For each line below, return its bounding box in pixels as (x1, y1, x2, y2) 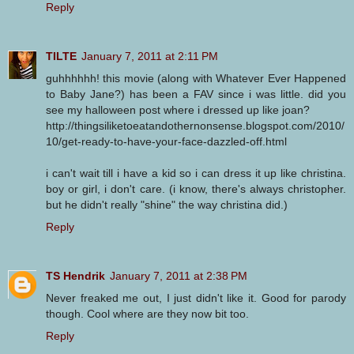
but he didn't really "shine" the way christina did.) (46, 198, 288, 211)
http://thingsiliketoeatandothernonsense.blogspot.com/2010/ (46, 119, 345, 132)
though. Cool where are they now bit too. (46, 307, 249, 320)
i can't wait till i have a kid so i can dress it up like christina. (46, 166, 346, 179)
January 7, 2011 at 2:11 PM (81, 49, 218, 62)
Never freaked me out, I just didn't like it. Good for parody (46, 291, 346, 304)
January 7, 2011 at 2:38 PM (110, 269, 247, 282)
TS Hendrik (46, 269, 105, 282)
